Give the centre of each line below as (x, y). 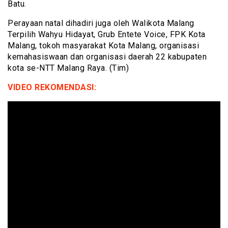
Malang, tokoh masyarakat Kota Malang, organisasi (103, 46)
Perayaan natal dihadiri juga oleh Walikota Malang (101, 23)
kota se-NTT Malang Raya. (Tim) (68, 68)
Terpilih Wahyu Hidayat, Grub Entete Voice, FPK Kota (107, 35)
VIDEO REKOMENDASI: (52, 88)
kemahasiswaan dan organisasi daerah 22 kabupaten (107, 57)
